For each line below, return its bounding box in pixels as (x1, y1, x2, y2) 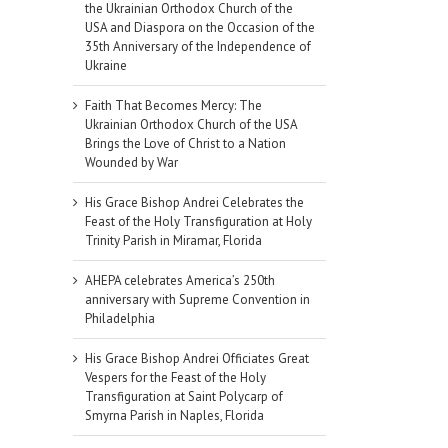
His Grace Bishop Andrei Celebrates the (85, 194, 304, 212)
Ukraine (85, 57, 127, 75)
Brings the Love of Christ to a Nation (85, 135, 286, 153)
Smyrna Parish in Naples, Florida (85, 407, 264, 425)
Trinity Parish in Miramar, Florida (85, 232, 262, 250)
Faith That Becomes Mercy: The (85, 97, 262, 115)
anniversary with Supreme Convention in (85, 291, 310, 309)
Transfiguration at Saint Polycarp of (85, 388, 283, 406)
